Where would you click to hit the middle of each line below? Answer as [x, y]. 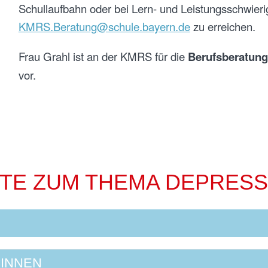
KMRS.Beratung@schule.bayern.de [104, 26]
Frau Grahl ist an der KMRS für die [103, 56]
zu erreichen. [223, 26]
